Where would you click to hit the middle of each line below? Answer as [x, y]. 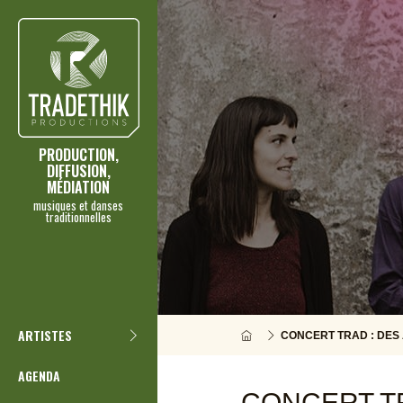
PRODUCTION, [78, 154]
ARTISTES [45, 335]
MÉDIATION [79, 187]
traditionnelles [78, 216]
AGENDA [39, 376]
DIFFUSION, [78, 170]
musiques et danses [79, 205]
